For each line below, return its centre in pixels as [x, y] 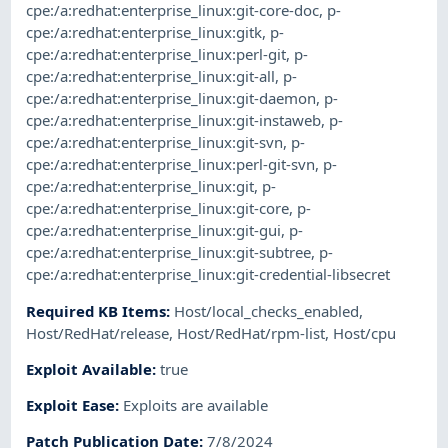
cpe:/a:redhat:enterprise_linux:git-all [151, 76]
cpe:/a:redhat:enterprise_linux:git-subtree [169, 252]
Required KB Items [96, 310]
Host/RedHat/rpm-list [251, 332]
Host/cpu [365, 332]
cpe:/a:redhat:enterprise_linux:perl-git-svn [171, 164]
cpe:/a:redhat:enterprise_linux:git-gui [154, 230]
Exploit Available [89, 368]
